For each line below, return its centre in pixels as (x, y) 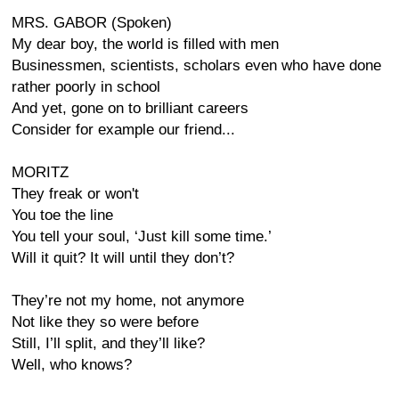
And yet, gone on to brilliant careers (130, 108)
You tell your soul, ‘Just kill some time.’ (142, 236)
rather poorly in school (86, 87)
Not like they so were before (105, 322)
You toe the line (62, 215)
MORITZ (40, 172)
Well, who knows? (72, 365)
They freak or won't (75, 194)
